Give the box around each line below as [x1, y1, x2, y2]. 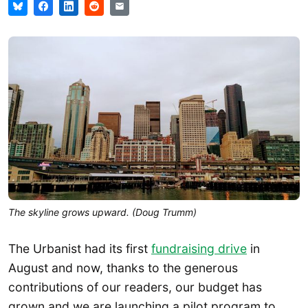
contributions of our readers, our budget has [8, 280, 262, 295]
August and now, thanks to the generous [8, 261, 238, 276]
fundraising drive [151, 241, 247, 256]
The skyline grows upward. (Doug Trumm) [8, 206, 197, 219]
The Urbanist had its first [8, 241, 151, 256]
